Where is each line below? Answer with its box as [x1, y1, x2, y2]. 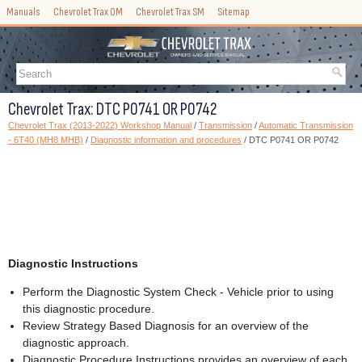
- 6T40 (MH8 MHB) [8, 135, 83, 145]
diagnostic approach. [23, 336, 129, 350]
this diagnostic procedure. [23, 302, 154, 316]
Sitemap [217, 5, 250, 19]
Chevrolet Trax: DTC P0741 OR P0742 [8, 99, 217, 120]
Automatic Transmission [259, 120, 353, 131]
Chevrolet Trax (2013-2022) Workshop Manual [8, 120, 192, 131]
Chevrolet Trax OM [53, 5, 123, 19]
